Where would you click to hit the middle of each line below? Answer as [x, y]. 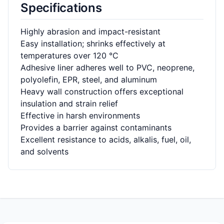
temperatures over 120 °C [69, 55]
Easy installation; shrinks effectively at [93, 43]
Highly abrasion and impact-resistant [90, 31]
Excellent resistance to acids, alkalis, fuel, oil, [106, 139]
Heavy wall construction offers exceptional [102, 91]
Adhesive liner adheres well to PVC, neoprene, [107, 67]
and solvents [44, 151]
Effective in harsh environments [80, 115]
